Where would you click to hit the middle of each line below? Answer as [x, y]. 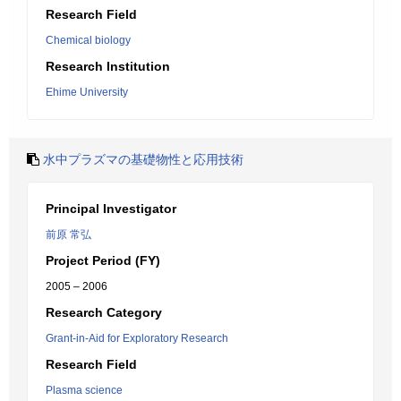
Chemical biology [88, 40]
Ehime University [87, 92]
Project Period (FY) [103, 260]
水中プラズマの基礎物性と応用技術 [143, 159]
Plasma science [84, 390]
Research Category [104, 312]
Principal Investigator [111, 209]
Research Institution [108, 66]
